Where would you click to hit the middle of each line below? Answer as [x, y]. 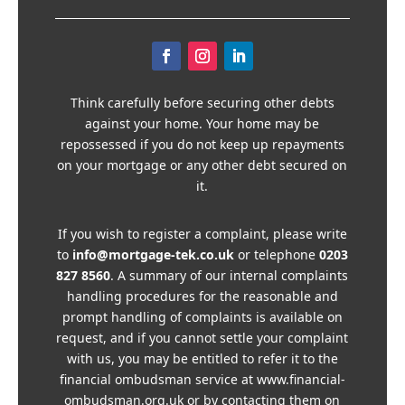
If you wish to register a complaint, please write [202, 234]
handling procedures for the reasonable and [202, 297]
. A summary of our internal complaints [230, 276]
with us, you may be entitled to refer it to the [202, 359]
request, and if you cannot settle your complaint [202, 338]
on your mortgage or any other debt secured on [202, 165]
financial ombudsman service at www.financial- [202, 380]
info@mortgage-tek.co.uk [153, 255]
